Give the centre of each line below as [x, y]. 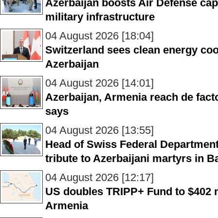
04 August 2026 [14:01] [100, 83]
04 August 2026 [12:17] [100, 177]
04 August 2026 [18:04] [100, 36]
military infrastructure [100, 17]
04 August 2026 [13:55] [100, 130]
